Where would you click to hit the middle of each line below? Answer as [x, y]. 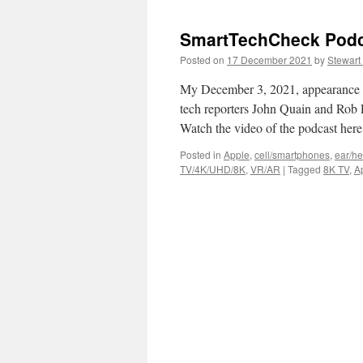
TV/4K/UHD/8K [213, 169]
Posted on [202, 60]
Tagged [304, 169]
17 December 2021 [269, 60]
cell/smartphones [292, 154]
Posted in [201, 154]
